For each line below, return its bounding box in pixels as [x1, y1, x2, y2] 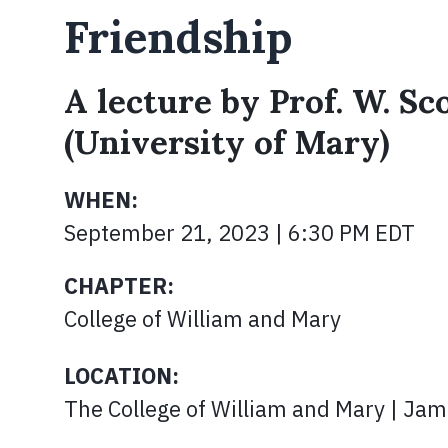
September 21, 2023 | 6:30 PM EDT [64, 218, 415, 247]
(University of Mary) [64, 121, 390, 163]
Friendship [64, 9, 292, 65]
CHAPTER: [64, 271, 174, 300]
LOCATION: [64, 361, 179, 390]
